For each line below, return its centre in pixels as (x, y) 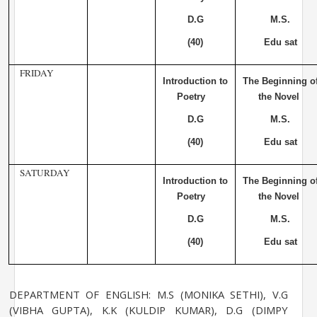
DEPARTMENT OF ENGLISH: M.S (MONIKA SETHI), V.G (148, 294)
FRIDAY (36, 73)
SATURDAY (45, 173)
